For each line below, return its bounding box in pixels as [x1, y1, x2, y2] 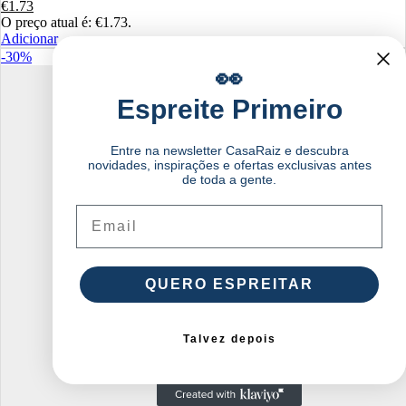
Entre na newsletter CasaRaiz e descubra [110, 143, 349, 158]
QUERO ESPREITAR [145, 276, 314, 292]
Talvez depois [182, 333, 276, 345]
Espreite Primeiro [116, 94, 343, 124]
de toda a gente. [182, 172, 276, 187]
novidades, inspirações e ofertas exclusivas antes [87, 158, 372, 172]
